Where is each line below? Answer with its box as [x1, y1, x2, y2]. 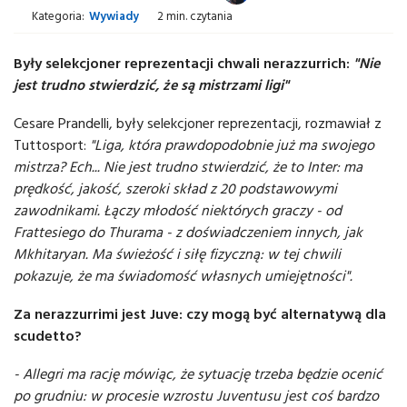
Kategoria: [32, 6, 84, 25]
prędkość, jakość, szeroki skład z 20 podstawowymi [14, 177, 337, 200]
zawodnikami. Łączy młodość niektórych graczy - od [14, 199, 342, 222]
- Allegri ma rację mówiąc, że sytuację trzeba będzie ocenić [14, 362, 382, 385]
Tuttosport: [14, 134, 90, 156]
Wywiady [89, 6, 139, 25]
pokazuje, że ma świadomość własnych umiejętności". [14, 264, 352, 287]
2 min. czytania [157, 6, 233, 25]
